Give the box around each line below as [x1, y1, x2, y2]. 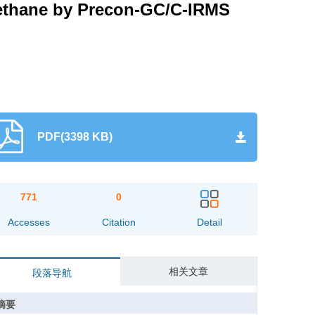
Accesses [7, 217, 50, 228]
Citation [102, 217, 136, 228]
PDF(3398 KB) [37, 131, 112, 143]
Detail [196, 217, 222, 228]
